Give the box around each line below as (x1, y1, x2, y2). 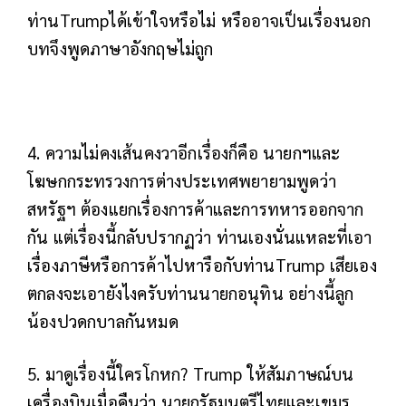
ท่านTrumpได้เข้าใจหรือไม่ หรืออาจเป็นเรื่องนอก (27, 8, 372, 31)
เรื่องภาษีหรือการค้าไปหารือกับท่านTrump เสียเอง (27, 253, 377, 275)
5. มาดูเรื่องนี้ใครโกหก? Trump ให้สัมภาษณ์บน (27, 362, 354, 384)
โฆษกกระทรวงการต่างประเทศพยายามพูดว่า (27, 169, 336, 191)
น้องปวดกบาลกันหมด (27, 309, 179, 332)
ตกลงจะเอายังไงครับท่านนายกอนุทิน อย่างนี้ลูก (27, 281, 354, 304)
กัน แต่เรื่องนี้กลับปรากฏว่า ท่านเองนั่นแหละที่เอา (27, 225, 372, 247)
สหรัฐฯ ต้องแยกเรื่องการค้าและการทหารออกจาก (27, 197, 364, 219)
